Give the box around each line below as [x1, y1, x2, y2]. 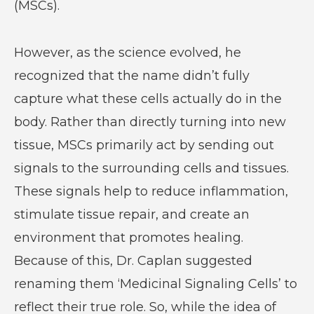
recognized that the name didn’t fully [13, 67, 250, 83]
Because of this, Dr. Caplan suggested [13, 252, 252, 268]
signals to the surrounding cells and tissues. [13, 160, 289, 176]
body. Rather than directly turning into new [13, 114, 286, 130]
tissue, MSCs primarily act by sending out [13, 137, 274, 153]
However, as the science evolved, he [13, 44, 241, 60]
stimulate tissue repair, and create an [13, 206, 250, 222]
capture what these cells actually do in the [13, 90, 282, 107]
